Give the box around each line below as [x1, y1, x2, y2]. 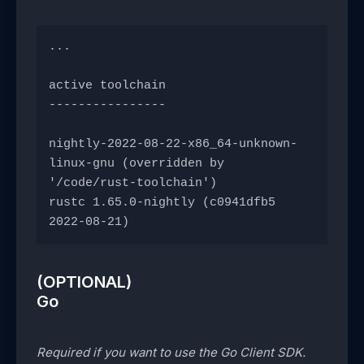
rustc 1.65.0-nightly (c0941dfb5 [49, 196, 275, 210]
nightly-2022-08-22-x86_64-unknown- [49, 137, 297, 152]
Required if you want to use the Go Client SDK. [37, 344, 305, 361]
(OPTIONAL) [37, 272, 136, 292]
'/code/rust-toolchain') [49, 176, 217, 191]
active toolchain [49, 79, 166, 93]
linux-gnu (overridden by [49, 157, 224, 171]
